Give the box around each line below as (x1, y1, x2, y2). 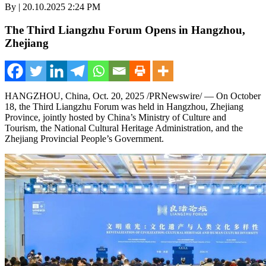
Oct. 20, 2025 (93, 91, 144, 102)
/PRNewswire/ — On (144, 91, 230, 102)
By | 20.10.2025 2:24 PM (5, 2, 100, 12)
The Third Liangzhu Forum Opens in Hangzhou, (5, 23, 245, 36)
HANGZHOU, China (5, 91, 88, 102)
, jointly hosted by (38, 112, 107, 123)
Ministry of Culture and (136, 112, 226, 123)
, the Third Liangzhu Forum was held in (14, 102, 166, 112)
